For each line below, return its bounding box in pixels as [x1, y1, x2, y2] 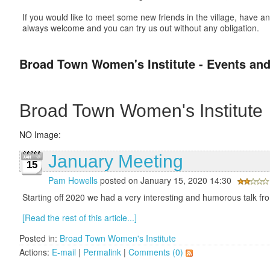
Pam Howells [48, 174, 98, 186]
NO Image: [19, 128, 61, 140]
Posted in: [19, 231, 60, 244]
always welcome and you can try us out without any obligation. [22, 21, 259, 34]
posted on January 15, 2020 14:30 [98, 174, 234, 186]
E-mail [52, 245, 76, 258]
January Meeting [48, 151, 183, 171]
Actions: [19, 245, 52, 258]
